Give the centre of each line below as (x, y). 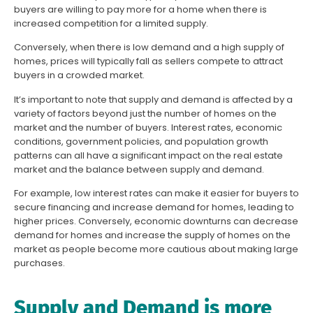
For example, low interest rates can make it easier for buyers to (156, 194)
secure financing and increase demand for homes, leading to (154, 208)
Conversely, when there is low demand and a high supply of (149, 48)
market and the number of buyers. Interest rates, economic (148, 127)
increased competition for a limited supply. (111, 24)
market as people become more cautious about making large (156, 249)
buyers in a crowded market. (79, 75)
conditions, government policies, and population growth (141, 141)
